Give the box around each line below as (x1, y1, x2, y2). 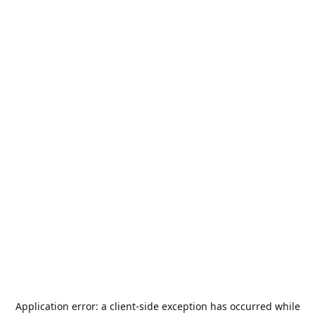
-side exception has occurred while (135, 300, 300, 313)
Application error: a (15, 300, 110, 313)
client (109, 300, 136, 313)
